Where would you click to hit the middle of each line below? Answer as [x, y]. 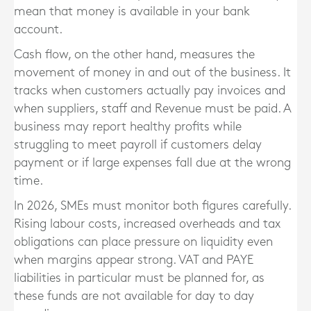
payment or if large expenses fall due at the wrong [152, 163]
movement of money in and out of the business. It [152, 73]
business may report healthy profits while [128, 127]
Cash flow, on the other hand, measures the [134, 54]
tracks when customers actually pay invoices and [150, 91]
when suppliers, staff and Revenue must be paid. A [152, 109]
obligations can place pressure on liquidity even [143, 242]
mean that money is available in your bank [132, 11]
